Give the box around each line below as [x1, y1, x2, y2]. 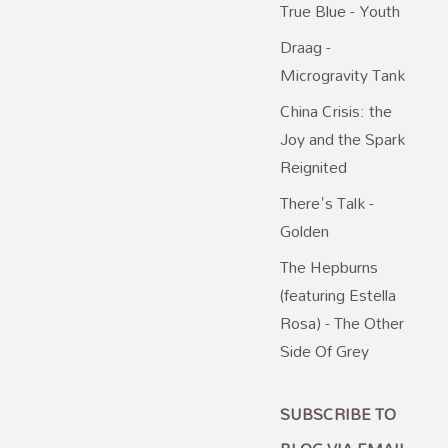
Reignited [280, 151, 347, 184]
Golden [280, 215, 329, 248]
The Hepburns [280, 251, 378, 284]
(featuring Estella [280, 279, 396, 312]
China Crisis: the [280, 95, 392, 128]
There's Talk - [280, 187, 374, 220]
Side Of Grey [280, 335, 369, 368]
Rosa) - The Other [280, 307, 404, 340]
